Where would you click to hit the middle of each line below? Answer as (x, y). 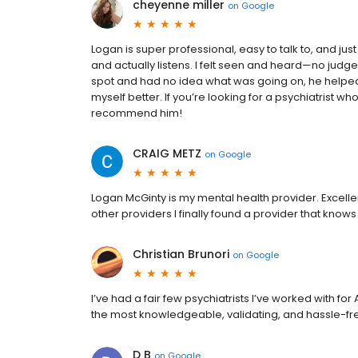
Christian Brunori (181, 254)
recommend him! (137, 113)
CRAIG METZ (167, 153)
